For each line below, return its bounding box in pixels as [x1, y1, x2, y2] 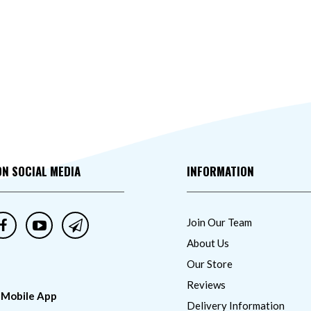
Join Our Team [187, 216, 252, 228]
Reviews [187, 278, 226, 291]
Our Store [187, 258, 233, 270]
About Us [187, 237, 229, 249]
